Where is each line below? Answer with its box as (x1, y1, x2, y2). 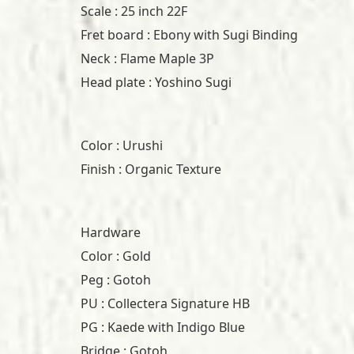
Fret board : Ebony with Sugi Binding (81, 26, 298, 44)
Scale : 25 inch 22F (81, 2, 187, 21)
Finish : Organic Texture (81, 160, 221, 179)
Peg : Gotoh (81, 271, 151, 289)
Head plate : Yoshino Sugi (81, 73, 232, 92)
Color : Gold (81, 247, 151, 265)
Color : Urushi (81, 137, 163, 155)
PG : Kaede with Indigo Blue (81, 318, 245, 337)
